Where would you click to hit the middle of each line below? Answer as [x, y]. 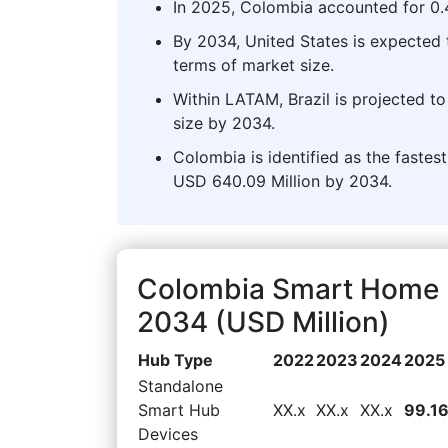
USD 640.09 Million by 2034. [282, 180]
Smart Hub [179, 409]
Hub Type [175, 359]
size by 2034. [224, 122]
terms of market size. [253, 64]
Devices [168, 433]
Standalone [180, 385]
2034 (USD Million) [263, 321]
